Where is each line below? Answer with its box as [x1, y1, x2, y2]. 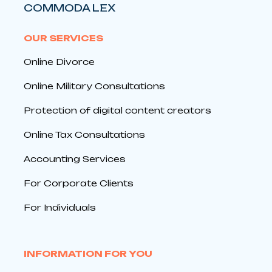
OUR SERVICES [24, 32, 103, 43]
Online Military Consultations [24, 80, 165, 91]
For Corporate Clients [24, 177, 134, 188]
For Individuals [24, 202, 96, 212]
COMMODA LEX [24, 1, 115, 14]
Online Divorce [24, 56, 95, 67]
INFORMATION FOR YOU [24, 248, 152, 259]
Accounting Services [24, 153, 126, 164]
